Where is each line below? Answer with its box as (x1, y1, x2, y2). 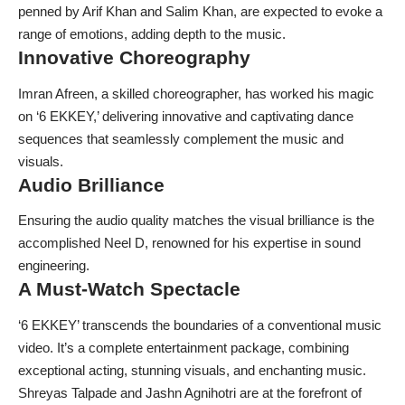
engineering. (18, 258, 89, 274)
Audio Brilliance (18, 174, 165, 195)
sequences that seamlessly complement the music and (18, 130, 344, 146)
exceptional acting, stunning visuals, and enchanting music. (18, 362, 366, 378)
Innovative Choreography (18, 47, 250, 69)
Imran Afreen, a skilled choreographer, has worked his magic (18, 85, 374, 101)
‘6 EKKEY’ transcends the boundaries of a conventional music (18, 316, 381, 333)
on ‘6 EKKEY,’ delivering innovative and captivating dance (18, 108, 353, 124)
